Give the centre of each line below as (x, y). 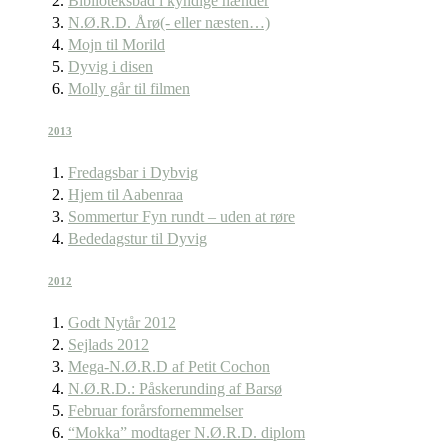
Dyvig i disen (110, 67)
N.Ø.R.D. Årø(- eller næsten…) (169, 23)
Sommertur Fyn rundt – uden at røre (181, 217)
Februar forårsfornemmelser (155, 411)
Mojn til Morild (116, 45)
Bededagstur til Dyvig (137, 239)
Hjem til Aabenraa (125, 195)
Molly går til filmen (129, 89)
